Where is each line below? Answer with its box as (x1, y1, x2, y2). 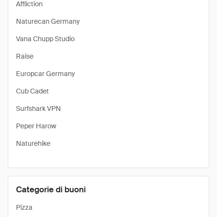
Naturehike (16, 139, 50, 148)
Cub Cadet (16, 87, 49, 95)
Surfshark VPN (16, 104, 61, 113)
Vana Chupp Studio (16, 34, 75, 43)
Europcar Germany (16, 69, 75, 78)
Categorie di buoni (16, 184, 86, 195)
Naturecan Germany (16, 17, 80, 26)
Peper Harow (16, 122, 56, 130)
